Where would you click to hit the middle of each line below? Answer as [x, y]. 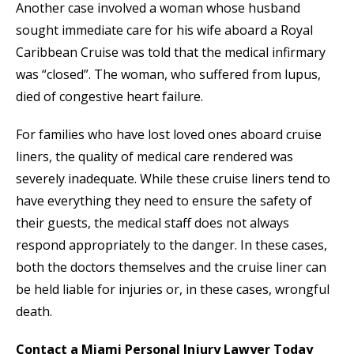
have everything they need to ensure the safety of [164, 201]
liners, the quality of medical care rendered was [154, 157]
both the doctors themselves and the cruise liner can [171, 267]
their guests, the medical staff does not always [153, 223]
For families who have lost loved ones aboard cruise [169, 135]
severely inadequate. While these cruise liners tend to [173, 179]
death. [34, 312]
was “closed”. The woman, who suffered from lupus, [168, 75]
